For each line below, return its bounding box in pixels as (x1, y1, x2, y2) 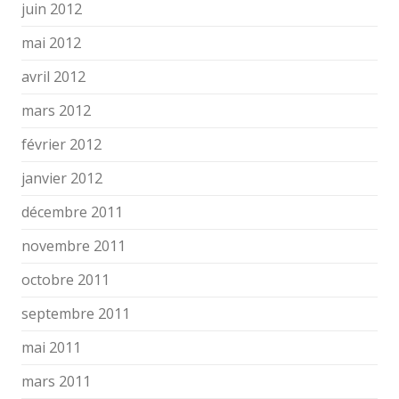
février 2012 (21, 134, 102, 154)
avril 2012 (21, 67, 85, 86)
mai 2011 (21, 338, 81, 357)
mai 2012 (21, 33, 81, 53)
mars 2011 (21, 371, 91, 391)
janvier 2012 (21, 168, 102, 188)
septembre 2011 (21, 304, 130, 323)
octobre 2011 (21, 270, 110, 289)
